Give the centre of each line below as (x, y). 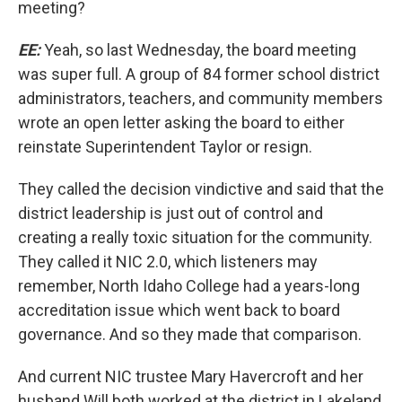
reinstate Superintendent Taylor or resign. (165, 147)
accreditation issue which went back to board (179, 310)
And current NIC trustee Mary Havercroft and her (191, 376)
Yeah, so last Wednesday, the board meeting (198, 50)
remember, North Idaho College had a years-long (189, 286)
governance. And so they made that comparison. (190, 334)
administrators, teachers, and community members (201, 98)
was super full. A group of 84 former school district (199, 74)
